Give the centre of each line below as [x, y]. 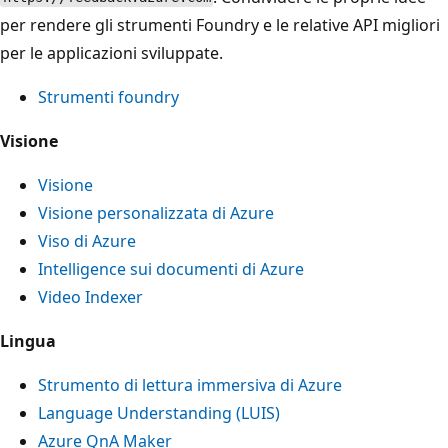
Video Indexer [90, 296]
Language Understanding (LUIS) [159, 412]
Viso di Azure [87, 240]
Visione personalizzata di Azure [156, 212]
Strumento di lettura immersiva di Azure [190, 384]
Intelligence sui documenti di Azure [171, 268]
